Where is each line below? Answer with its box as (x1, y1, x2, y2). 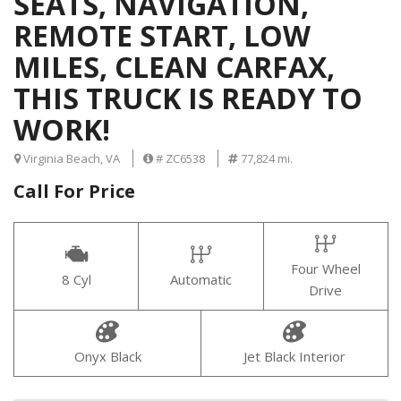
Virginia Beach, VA (21, 149, 120, 166)
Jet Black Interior (243, 346, 346, 365)
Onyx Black (73, 346, 141, 365)
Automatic (169, 269, 232, 288)
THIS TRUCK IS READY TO (13, 78, 363, 117)
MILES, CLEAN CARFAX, (13, 47, 335, 86)
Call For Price (13, 178, 135, 203)
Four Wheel (290, 259, 361, 277)
